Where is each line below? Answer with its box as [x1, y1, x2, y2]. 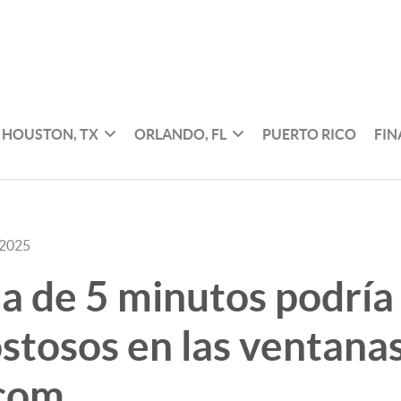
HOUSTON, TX [2, 125, 99, 142]
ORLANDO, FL [134, 125, 227, 142]
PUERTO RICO [262, 125, 357, 142]
